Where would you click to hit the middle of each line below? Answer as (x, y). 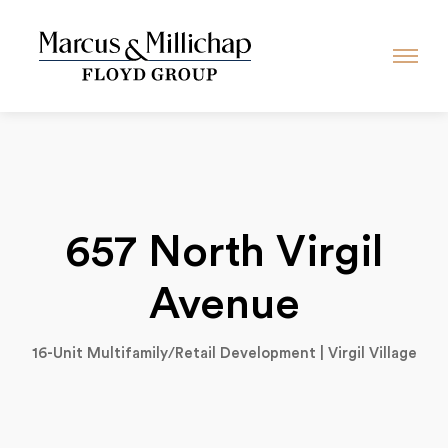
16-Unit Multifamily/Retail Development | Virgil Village (224, 353)
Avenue (224, 304)
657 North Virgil (224, 252)
